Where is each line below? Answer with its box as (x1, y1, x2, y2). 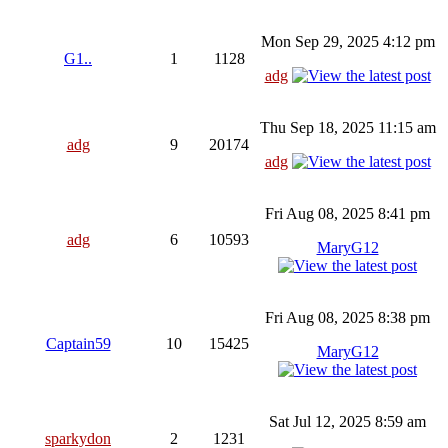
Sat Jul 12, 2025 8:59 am (269, 412, 426, 430)
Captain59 (45, 334, 111, 352)
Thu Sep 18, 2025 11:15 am (259, 118, 436, 136)
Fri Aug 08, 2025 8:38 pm (265, 308, 430, 326)
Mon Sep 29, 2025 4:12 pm (260, 32, 435, 50)
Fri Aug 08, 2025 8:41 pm (265, 204, 430, 222)
